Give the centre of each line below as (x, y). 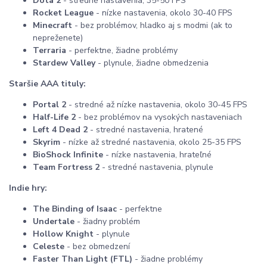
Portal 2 (49, 104)
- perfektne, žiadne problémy (122, 50)
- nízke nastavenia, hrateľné (157, 154)
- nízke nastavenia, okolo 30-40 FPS (163, 13)
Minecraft (52, 25)
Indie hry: (28, 188)
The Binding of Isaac (75, 209)
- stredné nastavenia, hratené (145, 129)
